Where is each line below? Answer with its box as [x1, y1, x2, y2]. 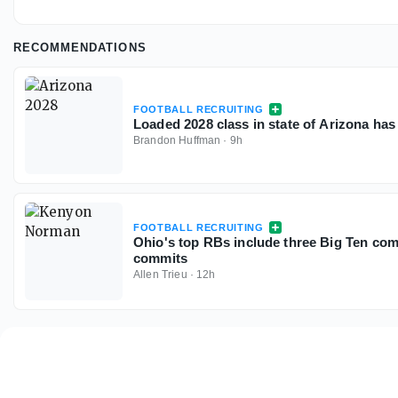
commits [133, 251, 188, 267]
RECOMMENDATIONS [13, 41, 147, 55]
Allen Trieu [133, 268, 187, 282]
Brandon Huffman [133, 134, 221, 147]
